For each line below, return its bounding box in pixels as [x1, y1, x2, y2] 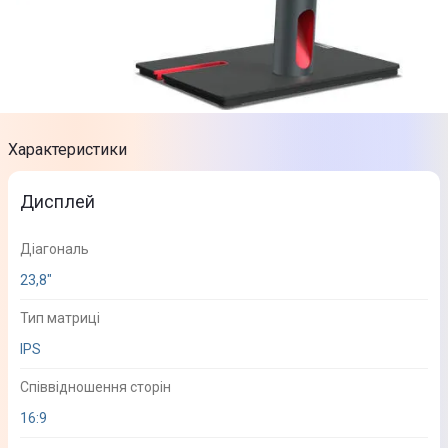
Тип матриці [20, 309, 100, 326]
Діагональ [20, 240, 89, 257]
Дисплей [20, 190, 96, 212]
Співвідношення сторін [20, 378, 171, 395]
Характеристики [8, 139, 127, 159]
